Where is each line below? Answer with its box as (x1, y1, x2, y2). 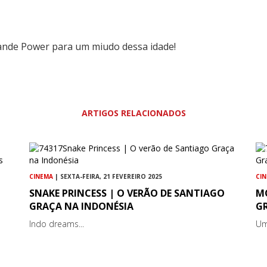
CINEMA (29, 172, 54, 181)
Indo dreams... (29, 218, 85, 229)
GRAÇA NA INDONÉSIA (29, 199, 134, 213)
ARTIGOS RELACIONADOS (81, 107, 186, 119)
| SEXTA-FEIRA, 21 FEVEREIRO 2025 (53, 172, 163, 181)
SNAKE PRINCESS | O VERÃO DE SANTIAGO (29, 186, 225, 200)
